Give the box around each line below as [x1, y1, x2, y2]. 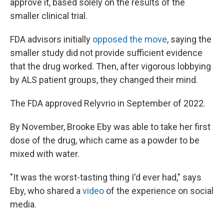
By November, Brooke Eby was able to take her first [10, 121, 210, 132]
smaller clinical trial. [10, 10, 87, 21]
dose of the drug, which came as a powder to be [10, 135, 199, 145]
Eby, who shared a [10, 185, 82, 196]
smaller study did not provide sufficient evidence [10, 47, 202, 58]
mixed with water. [10, 148, 79, 159]
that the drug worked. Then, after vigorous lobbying [10, 61, 211, 71]
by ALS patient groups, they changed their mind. [10, 74, 198, 85]
